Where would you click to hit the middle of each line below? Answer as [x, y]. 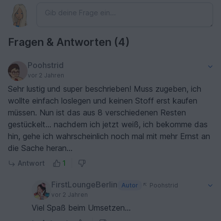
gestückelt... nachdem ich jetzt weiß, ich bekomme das [108, 125]
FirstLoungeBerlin [84, 184]
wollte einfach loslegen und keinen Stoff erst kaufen [103, 101]
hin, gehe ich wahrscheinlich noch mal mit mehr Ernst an [109, 136]
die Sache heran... [40, 148]
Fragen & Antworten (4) [69, 42]
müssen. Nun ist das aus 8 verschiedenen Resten [97, 113]
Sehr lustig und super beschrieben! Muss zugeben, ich [105, 89]
